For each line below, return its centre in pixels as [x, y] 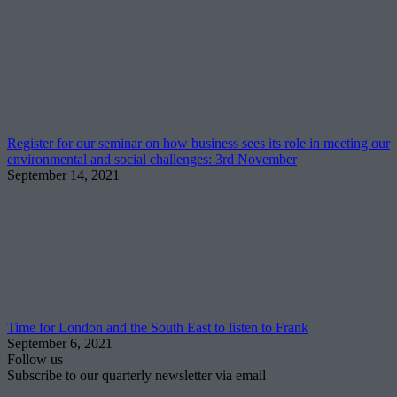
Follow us [35, 359]
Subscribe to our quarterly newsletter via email [136, 375]
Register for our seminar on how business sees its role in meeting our [198, 143]
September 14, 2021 [63, 175]
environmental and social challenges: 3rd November [152, 159]
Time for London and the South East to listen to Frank [158, 327]
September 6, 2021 [60, 343]
